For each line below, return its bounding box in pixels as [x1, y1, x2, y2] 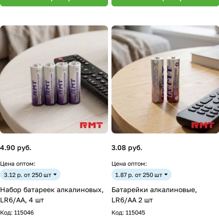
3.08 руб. [111, 143, 142, 152]
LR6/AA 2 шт [111, 196, 153, 204]
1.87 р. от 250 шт [115, 171, 162, 178]
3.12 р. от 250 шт [4, 171, 51, 178]
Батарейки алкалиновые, [111, 185, 197, 194]
